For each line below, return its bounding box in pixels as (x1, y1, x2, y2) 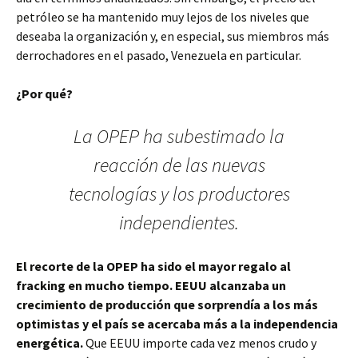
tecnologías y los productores (68, 181, 290, 206)
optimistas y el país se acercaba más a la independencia (16, 316, 338, 332)
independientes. (119, 210, 239, 235)
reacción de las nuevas (93, 153, 265, 177)
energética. (16, 335, 83, 351)
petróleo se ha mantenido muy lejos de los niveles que (16, 9, 309, 25)
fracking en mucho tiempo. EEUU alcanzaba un (16, 277, 286, 293)
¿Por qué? (16, 86, 73, 101)
